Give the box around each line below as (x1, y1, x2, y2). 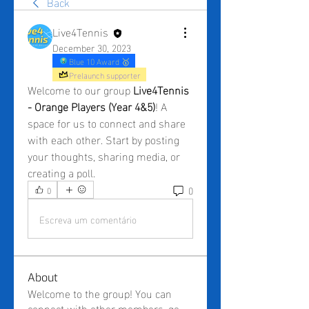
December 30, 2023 (52, 39, 131, 57)
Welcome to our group (28, 79, 133, 100)
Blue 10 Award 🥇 (69, 53, 130, 69)
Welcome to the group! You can (28, 283, 172, 303)
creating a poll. (28, 162, 95, 183)
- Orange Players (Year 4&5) (28, 96, 155, 117)
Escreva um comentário (39, 210, 137, 228)
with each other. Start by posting (28, 129, 179, 150)
